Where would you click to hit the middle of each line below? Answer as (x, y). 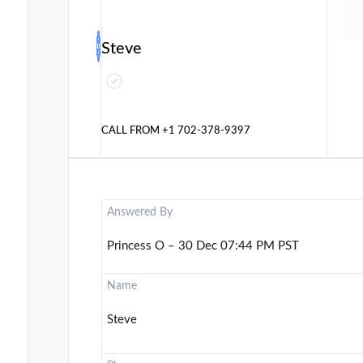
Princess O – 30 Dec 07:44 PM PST (203, 246)
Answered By (140, 213)
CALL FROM (132, 130)
